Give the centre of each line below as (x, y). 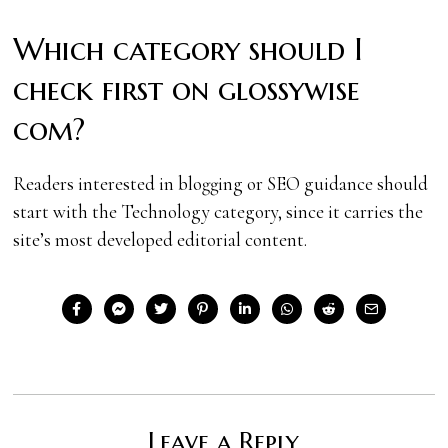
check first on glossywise (187, 89)
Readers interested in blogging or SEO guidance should (221, 183)
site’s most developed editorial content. (160, 239)
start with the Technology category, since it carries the (218, 211)
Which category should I (188, 49)
